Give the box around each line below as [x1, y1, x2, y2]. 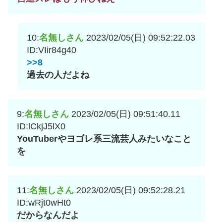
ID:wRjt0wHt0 [17, 198, 71, 208]
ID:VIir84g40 [27, 45, 76, 55]
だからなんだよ [17, 210, 79, 221]
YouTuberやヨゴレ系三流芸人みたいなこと [17, 134, 191, 144]
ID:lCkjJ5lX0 [17, 121, 65, 132]
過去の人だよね [27, 70, 89, 80]
